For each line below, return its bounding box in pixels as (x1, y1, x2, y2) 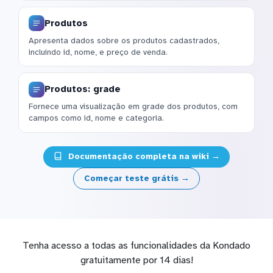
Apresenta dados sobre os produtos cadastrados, (29, 35, 219, 46)
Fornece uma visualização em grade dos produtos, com (29, 101, 238, 112)
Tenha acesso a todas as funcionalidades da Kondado (23, 239, 250, 252)
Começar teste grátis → (83, 172, 190, 183)
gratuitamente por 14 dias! (80, 253, 193, 266)
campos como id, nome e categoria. (29, 113, 164, 124)
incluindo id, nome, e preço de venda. (29, 46, 168, 57)
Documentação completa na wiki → (65, 151, 220, 162)
